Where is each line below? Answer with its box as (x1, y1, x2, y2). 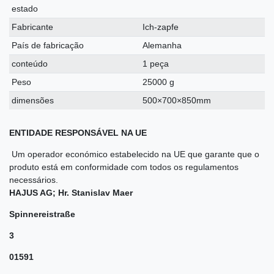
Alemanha (143, 40, 182, 50)
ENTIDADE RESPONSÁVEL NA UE (9, 127, 147, 138)
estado (12, 3, 39, 13)
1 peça (143, 58, 169, 68)
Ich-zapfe (143, 21, 179, 32)
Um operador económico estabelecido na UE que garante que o (9, 149, 259, 159)
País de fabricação (12, 40, 84, 50)
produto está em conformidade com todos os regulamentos (9, 161, 239, 172)
